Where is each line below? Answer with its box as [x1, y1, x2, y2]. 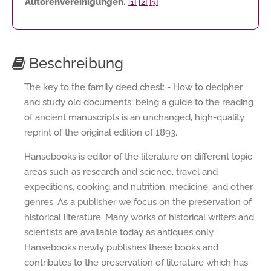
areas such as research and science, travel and [24, 166, 218, 177]
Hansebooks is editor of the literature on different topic [24, 151, 252, 162]
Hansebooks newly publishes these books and [24, 241, 218, 253]
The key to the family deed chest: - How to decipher [24, 81, 243, 93]
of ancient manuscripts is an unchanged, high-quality [24, 111, 244, 123]
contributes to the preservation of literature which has [24, 256, 248, 268]
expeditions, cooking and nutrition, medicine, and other [24, 181, 253, 192]
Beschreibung [25, 54, 123, 72]
